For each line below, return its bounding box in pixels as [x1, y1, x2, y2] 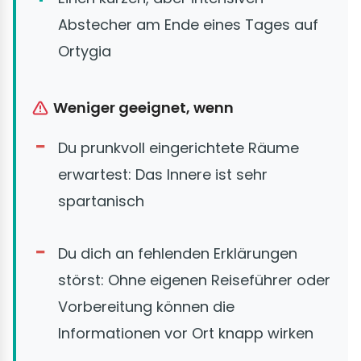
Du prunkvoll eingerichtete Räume [58, 138, 299, 159]
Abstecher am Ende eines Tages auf [58, 15, 318, 35]
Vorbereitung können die [58, 297, 234, 317]
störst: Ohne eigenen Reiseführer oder [58, 270, 330, 291]
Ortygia [58, 41, 111, 62]
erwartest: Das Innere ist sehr [58, 164, 268, 185]
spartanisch [58, 191, 144, 212]
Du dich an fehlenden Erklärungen [58, 243, 297, 264]
